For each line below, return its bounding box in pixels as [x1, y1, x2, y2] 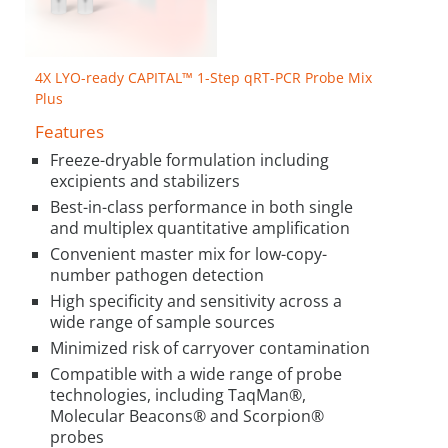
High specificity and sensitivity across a [50, 289, 342, 312]
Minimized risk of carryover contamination [50, 336, 370, 359]
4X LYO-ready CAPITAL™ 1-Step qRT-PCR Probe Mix [35, 68, 372, 88]
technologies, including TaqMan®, [50, 383, 306, 406]
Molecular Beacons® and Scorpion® [50, 404, 324, 427]
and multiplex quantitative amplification [50, 216, 350, 239]
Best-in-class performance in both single [50, 195, 353, 218]
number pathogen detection [50, 263, 264, 286]
